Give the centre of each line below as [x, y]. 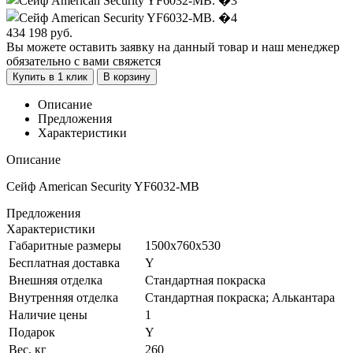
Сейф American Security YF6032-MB [103, 186]
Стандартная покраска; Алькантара [240, 297]
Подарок [32, 332]
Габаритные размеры [65, 245]
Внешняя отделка [56, 280]
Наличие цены [48, 314]
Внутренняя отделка [63, 297]
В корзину [127, 76]
